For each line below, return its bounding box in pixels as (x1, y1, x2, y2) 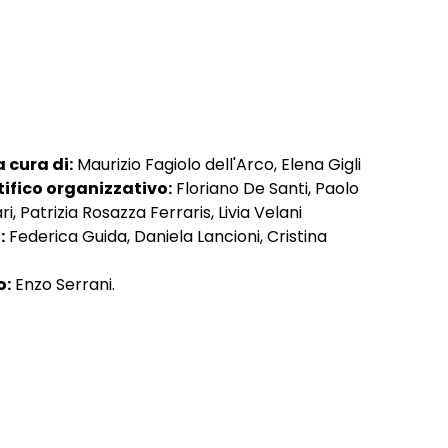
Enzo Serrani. (11, 272, 115, 296)
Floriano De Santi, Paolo (172, 176, 359, 200)
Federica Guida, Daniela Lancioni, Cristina (5, 224, 327, 248)
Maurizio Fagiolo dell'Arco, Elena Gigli (73, 152, 361, 176)
